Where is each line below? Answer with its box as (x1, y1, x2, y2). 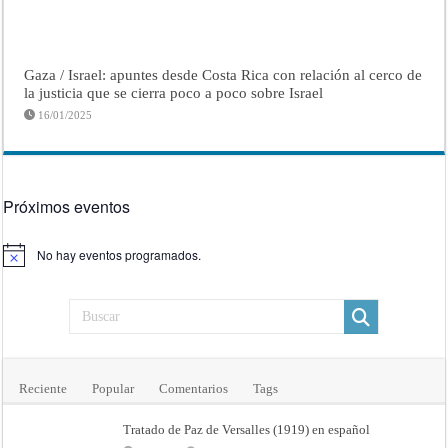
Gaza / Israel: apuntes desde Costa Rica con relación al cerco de (24, 66, 423, 84)
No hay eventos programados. (37, 246, 202, 264)
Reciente (19, 381, 68, 397)
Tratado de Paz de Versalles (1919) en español (123, 422, 371, 438)
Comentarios (159, 381, 229, 397)
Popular (92, 381, 135, 397)
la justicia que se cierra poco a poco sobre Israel (24, 84, 324, 102)
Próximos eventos (3, 195, 131, 219)
